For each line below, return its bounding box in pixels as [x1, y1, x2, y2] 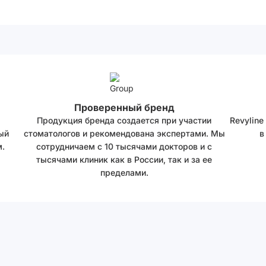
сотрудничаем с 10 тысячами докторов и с [36, 141, 212, 151]
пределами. [100, 167, 148, 178]
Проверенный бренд [74, 102, 175, 113]
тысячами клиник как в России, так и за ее [36, 154, 212, 164]
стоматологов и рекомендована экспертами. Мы [23, 128, 225, 138]
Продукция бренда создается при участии [37, 115, 211, 125]
